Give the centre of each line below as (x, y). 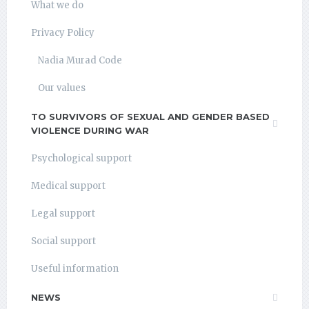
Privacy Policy (63, 32)
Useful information (75, 268)
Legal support (63, 213)
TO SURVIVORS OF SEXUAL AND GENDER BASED (150, 116)
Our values (62, 88)
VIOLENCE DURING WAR (90, 130)
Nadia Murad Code (80, 60)
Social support (63, 241)
